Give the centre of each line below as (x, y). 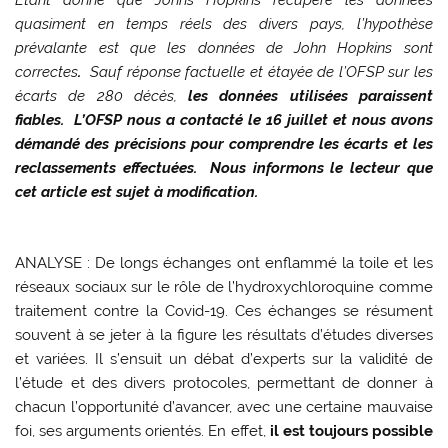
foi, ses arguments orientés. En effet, (142, 431)
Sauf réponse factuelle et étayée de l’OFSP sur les (257, 72)
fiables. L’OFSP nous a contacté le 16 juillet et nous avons (224, 120)
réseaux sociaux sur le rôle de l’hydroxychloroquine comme (224, 287)
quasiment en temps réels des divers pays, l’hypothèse (224, 24)
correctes (47, 72)
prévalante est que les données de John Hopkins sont (224, 48)
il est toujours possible (351, 431)
